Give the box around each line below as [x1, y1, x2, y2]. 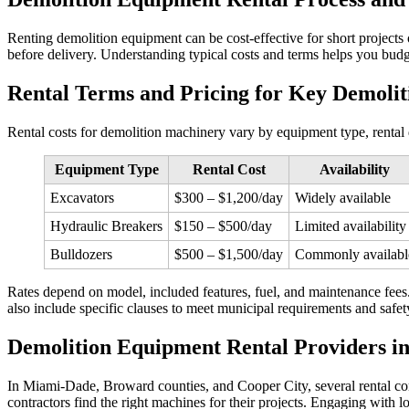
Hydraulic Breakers [50, 218, 163, 235]
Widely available [295, 190, 391, 206]
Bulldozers [50, 246, 112, 263]
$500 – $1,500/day [174, 246, 283, 263]
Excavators [50, 190, 114, 206]
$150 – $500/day [174, 218, 272, 235]
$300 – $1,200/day [174, 190, 283, 206]
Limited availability [295, 218, 406, 235]
